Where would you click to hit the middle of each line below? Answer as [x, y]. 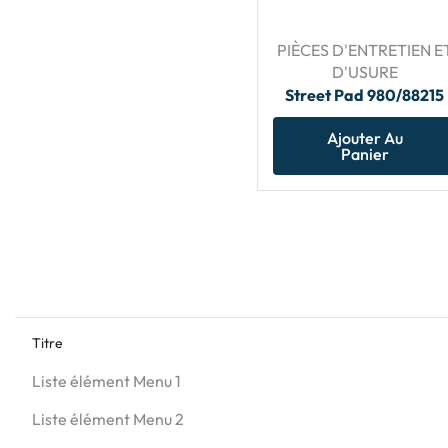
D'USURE [364, 71]
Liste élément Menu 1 [106, 381]
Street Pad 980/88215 [364, 94]
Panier [364, 153]
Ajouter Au [364, 137]
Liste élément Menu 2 [107, 419]
